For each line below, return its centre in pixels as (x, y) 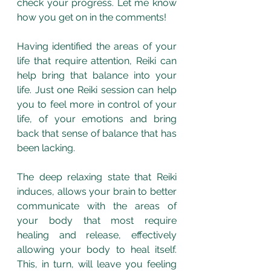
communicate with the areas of (97, 206)
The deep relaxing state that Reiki (97, 177)
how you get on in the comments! (93, 17)
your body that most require (97, 220)
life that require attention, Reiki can (97, 60)
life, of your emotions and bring (97, 119)
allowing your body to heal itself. (97, 249)
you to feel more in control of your (97, 104)
